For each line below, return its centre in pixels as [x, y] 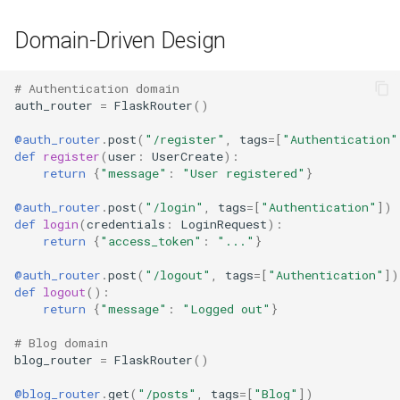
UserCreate [187, 156]
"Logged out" [226, 308]
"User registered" [244, 173]
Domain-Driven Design [120, 41]
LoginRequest [224, 224]
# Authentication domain [97, 88]
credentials [126, 224]
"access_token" [151, 241]
